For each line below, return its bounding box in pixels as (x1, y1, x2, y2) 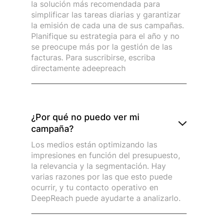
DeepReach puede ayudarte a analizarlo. (31, 193, 181, 203)
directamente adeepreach (31, 63, 126, 73)
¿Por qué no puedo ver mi (31, 111, 139, 122)
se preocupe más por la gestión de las (31, 42, 172, 52)
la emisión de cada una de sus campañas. (31, 20, 184, 31)
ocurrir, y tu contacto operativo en (31, 182, 158, 193)
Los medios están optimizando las (31, 140, 157, 150)
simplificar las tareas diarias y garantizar (31, 10, 181, 20)
